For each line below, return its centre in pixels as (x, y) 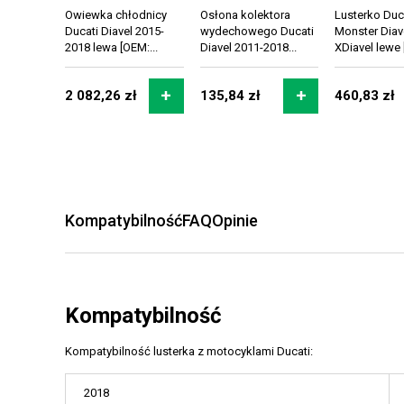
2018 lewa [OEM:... (111, 47)
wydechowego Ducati (257, 31)
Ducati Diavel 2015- (115, 31)
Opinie (235, 220)
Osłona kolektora (245, 14)
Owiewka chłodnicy (116, 14)
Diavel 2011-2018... (248, 47)
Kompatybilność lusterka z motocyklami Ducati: (189, 351)
